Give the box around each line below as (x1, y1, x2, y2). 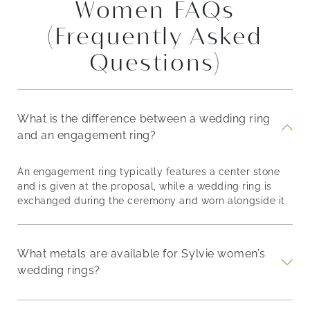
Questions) (89, 48, 221, 75)
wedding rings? (17, 263, 100, 277)
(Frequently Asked (46, 22, 264, 49)
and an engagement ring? (17, 128, 156, 142)
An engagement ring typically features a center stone (17, 165, 280, 177)
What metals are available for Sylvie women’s (17, 246, 266, 260)
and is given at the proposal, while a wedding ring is (17, 180, 273, 192)
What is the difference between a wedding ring (17, 111, 271, 125)
